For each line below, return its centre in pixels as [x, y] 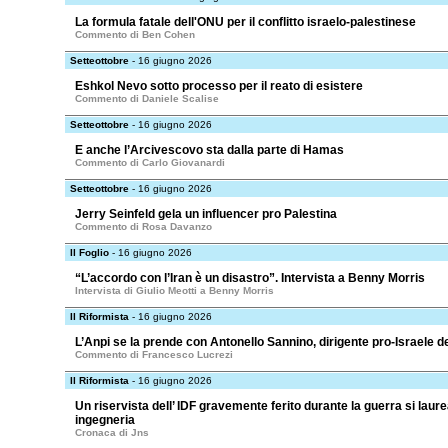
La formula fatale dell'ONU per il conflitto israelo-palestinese [245, 22]
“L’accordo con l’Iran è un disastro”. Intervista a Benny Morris [250, 278]
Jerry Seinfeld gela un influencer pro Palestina [206, 214]
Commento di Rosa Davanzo [143, 226]
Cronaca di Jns [112, 432]
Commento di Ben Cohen [135, 34]
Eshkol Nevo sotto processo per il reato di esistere [219, 86]
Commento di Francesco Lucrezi [154, 354]
